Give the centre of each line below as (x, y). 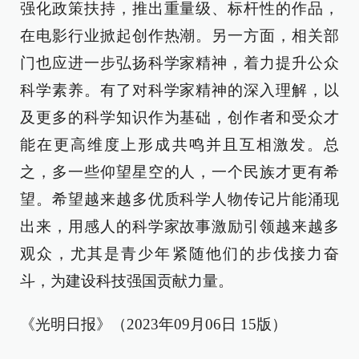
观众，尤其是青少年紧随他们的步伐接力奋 (179, 254)
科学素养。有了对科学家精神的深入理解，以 (179, 90)
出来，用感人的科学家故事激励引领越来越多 (179, 226)
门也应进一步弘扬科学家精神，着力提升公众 (179, 63)
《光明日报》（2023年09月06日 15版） (153, 324)
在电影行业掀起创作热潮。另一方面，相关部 (179, 36)
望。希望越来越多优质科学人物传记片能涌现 (179, 199)
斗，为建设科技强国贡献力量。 (127, 281)
